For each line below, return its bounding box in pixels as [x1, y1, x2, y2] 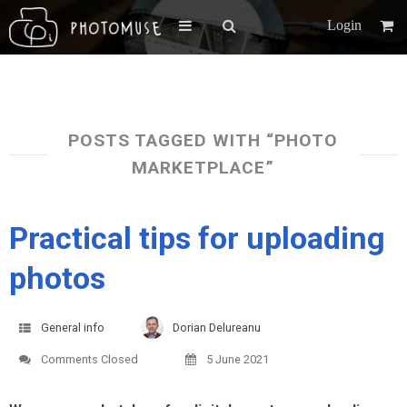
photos [9, 260, 105, 296]
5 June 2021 [206, 352, 269, 366]
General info [41, 321, 104, 334]
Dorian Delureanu [173, 321, 261, 334]
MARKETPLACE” [132, 157, 275, 178]
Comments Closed [41, 352, 138, 366]
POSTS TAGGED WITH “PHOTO [68, 130, 339, 151]
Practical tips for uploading [9, 220, 385, 256]
